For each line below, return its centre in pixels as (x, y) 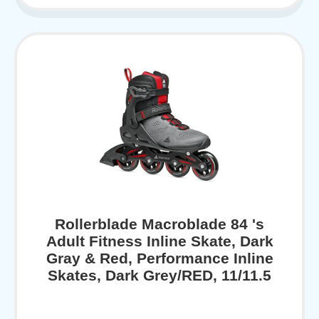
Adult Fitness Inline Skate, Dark (159, 241)
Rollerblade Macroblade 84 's (159, 224)
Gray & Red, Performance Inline (159, 258)
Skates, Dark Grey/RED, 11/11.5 (159, 276)
